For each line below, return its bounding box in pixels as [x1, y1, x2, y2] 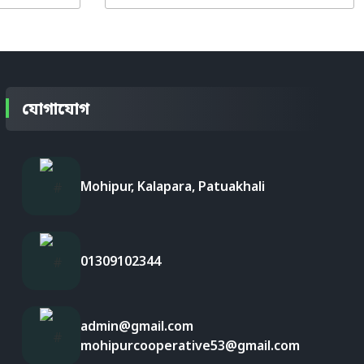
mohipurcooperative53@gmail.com [80, 336, 301, 354]
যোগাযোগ [22, 97, 90, 119]
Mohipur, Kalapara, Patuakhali [80, 177, 266, 195]
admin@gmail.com [80, 317, 194, 335]
